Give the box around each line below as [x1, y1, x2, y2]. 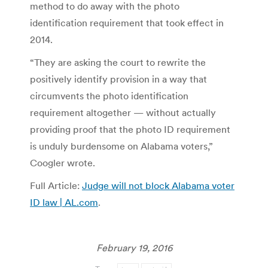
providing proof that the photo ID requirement [30, 123, 230, 135]
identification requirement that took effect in [30, 16, 224, 29]
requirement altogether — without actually [30, 106, 216, 118]
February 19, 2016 [96, 241, 172, 254]
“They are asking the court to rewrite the [30, 56, 206, 68]
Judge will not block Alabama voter [82, 179, 234, 191]
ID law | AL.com [30, 196, 98, 208]
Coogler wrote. [30, 156, 95, 169]
